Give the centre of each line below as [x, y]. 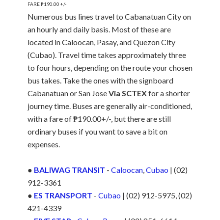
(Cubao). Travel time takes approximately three [107, 55]
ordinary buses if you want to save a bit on [97, 132]
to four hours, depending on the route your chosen [110, 68]
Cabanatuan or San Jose [68, 93]
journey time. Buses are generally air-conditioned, [110, 106]
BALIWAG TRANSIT [69, 170]
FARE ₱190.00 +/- [47, 4]
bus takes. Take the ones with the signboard [100, 81]
